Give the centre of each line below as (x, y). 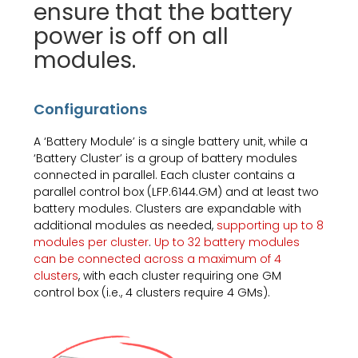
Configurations (91, 109)
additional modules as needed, (125, 225)
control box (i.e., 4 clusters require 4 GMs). (152, 292)
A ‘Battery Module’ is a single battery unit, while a (171, 141)
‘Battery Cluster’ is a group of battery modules (166, 158)
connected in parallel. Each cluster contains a (165, 175)
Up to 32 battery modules (227, 242)
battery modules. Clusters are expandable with (168, 208)
